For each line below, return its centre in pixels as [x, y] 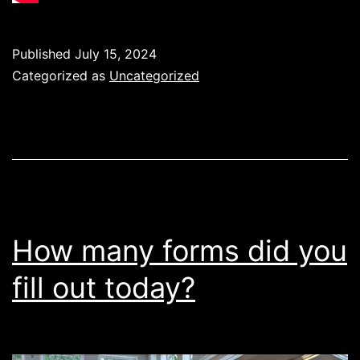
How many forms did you [180, 250]
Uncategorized [154, 75]
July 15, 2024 [116, 53]
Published [43, 53]
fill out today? [104, 287]
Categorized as [61, 75]
